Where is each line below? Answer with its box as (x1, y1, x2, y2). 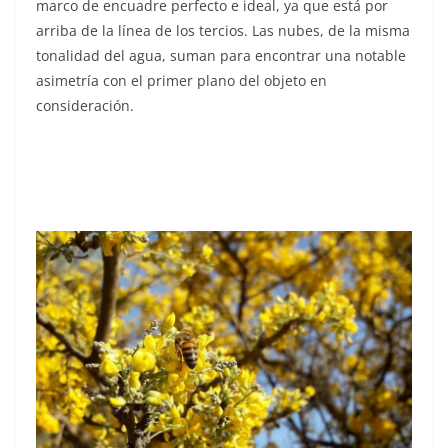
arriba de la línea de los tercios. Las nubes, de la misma (36, 20, 410, 40)
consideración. (36, 95, 134, 115)
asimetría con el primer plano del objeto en (36, 70, 327, 90)
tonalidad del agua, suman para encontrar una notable (36, 45, 406, 65)
